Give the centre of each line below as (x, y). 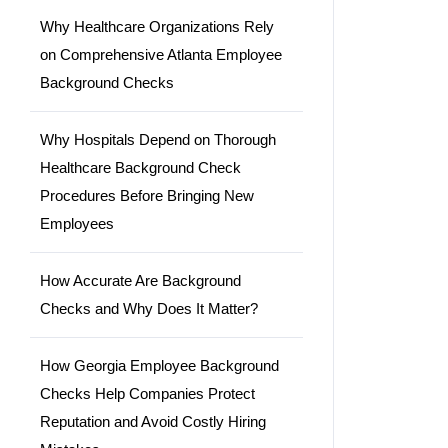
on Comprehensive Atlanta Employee (161, 54)
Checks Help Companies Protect (147, 393)
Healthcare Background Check (140, 167)
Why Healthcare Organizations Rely (157, 26)
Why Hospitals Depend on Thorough (158, 139)
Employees (77, 223)
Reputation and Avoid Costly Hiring (153, 421)
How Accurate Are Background (140, 280)
